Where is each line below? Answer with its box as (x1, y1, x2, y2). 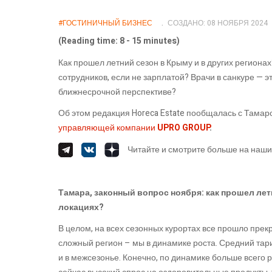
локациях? (58, 200, 106, 214)
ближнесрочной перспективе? (58, 85, 176, 98)
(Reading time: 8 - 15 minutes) (58, 35, 180, 48)
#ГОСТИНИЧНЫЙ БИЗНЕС (58, 18, 152, 29)
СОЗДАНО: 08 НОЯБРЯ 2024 (167, 18, 268, 29)
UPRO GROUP (157, 121, 209, 135)
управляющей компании (58, 121, 157, 135)
